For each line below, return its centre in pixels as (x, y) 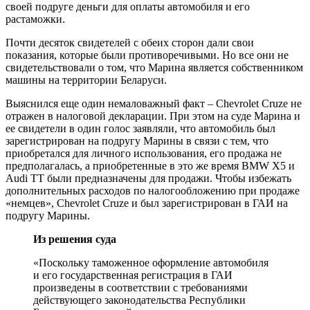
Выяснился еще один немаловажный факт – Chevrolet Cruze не (154, 103)
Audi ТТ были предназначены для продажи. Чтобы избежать (148, 178)
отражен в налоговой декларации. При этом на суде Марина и (153, 116)
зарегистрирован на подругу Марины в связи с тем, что (137, 140)
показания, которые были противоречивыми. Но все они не (147, 55)
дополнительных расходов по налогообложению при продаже (153, 190)
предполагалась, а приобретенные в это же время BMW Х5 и (150, 165)
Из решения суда (75, 239)
